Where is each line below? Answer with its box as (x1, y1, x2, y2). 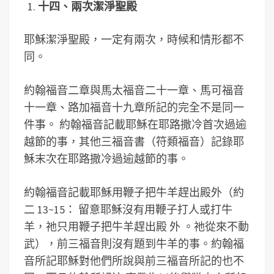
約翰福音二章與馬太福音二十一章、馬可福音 (24, 83, 244, 97)
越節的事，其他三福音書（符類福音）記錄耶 (24, 135, 244, 149)
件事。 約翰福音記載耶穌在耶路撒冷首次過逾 (24, 117, 246, 131)
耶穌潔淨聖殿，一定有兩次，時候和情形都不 (24, 32, 244, 46)
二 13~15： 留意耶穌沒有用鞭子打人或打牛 (24, 202, 232, 217)
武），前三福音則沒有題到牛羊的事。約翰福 (24, 237, 244, 251)
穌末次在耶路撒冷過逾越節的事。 (24, 152, 189, 166)
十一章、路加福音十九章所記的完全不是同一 (24, 100, 244, 114)
